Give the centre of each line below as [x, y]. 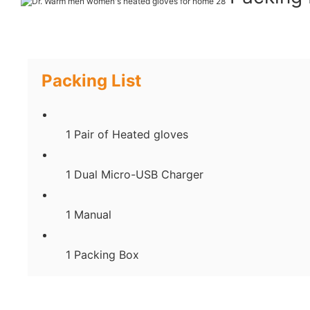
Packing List [91, 80]
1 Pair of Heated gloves [127, 134]
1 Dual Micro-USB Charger [135, 174]
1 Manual [89, 214]
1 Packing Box [103, 254]
